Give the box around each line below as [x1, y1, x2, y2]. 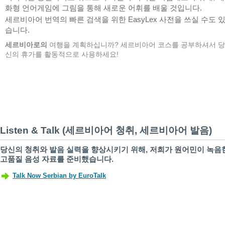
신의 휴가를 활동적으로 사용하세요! [5, 51, 119, 58]
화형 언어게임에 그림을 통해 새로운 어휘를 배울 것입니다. [5, 4, 202, 12]
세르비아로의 [5, 41, 47, 49]
